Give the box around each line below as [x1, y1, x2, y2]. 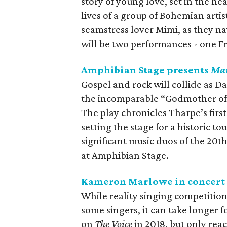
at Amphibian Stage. [81, 149, 169, 161]
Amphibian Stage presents [81, 64, 211, 76]
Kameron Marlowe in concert [81, 175, 225, 187]
